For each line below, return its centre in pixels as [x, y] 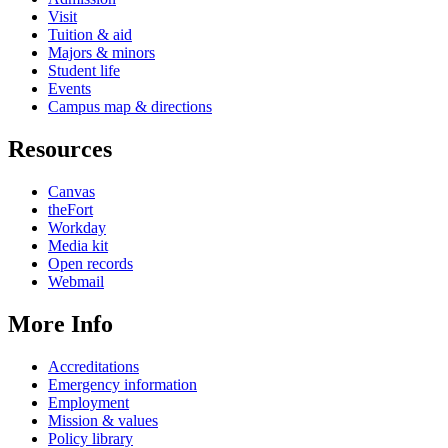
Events [69, 89]
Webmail [76, 281]
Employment [88, 402]
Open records [90, 263]
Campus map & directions [130, 107]
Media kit [78, 245]
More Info [60, 323]
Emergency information [122, 384]
